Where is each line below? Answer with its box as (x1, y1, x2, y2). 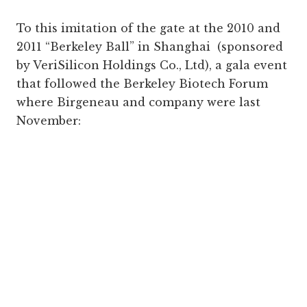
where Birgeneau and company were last (16, 95, 260, 109)
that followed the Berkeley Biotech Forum (16, 76, 268, 90)
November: (16, 113, 81, 127)
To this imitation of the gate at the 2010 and (16, 21, 280, 35)
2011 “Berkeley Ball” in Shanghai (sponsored (16, 39, 283, 53)
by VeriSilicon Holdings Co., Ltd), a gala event (16, 58, 287, 72)
